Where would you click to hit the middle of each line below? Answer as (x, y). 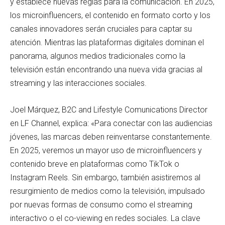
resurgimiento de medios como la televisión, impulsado (107, 191)
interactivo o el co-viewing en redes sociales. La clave (105, 218)
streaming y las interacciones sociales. (78, 83)
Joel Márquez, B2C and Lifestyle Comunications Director (109, 109)
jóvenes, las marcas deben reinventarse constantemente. (111, 137)
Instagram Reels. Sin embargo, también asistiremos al (105, 177)
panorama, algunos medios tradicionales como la (98, 56)
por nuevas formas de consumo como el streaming (101, 204)
